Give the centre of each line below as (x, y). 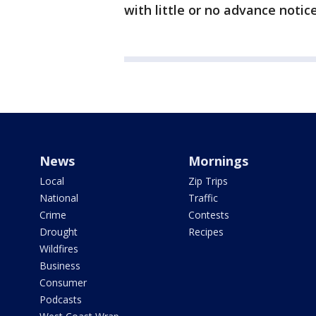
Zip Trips (208, 181)
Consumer (63, 283)
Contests (208, 215)
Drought (59, 232)
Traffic (203, 198)
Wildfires (59, 249)
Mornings (218, 161)
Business (60, 266)
